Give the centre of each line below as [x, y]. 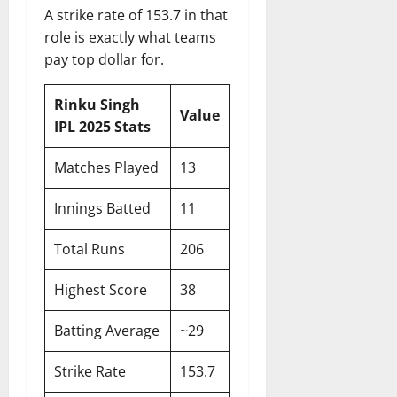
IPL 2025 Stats [102, 127]
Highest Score [101, 290]
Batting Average [107, 331]
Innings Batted [102, 209]
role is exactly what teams [130, 38]
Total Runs [90, 249]
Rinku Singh [97, 105]
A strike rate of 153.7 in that [136, 16]
